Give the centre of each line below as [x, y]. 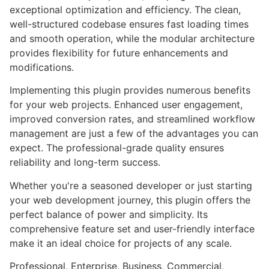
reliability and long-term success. [85, 162]
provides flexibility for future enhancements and [119, 53]
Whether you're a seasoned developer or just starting [131, 185]
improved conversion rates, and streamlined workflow [132, 119]
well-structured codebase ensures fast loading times [129, 24]
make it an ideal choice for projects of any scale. [121, 243]
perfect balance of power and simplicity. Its [109, 214]
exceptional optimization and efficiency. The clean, [125, 9]
